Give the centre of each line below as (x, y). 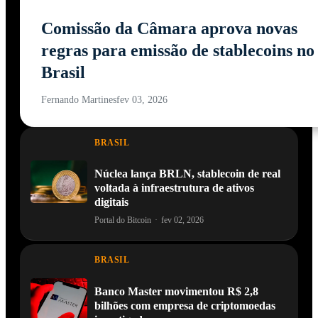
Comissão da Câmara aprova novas (169, 29)
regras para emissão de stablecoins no (178, 51)
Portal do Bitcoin (123, 220)
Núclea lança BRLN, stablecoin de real (187, 174)
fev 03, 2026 (142, 100)
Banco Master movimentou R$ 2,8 (176, 291)
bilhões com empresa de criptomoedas (185, 305)
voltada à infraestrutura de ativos (174, 188)
